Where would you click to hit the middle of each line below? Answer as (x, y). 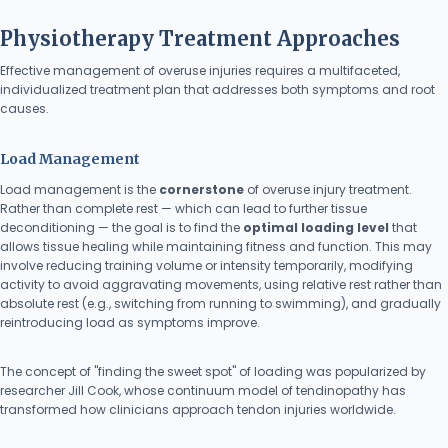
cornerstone (201, 189)
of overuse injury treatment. (328, 189)
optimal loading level (316, 227)
